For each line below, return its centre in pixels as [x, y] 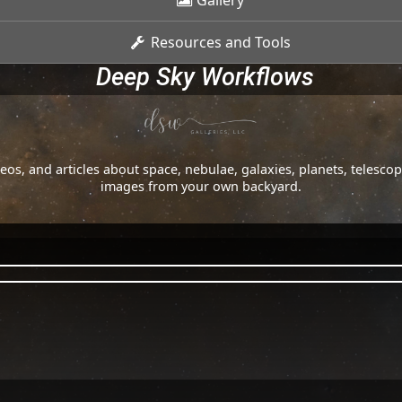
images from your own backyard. [201, 187]
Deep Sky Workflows [205, 78]
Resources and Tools [218, 42]
